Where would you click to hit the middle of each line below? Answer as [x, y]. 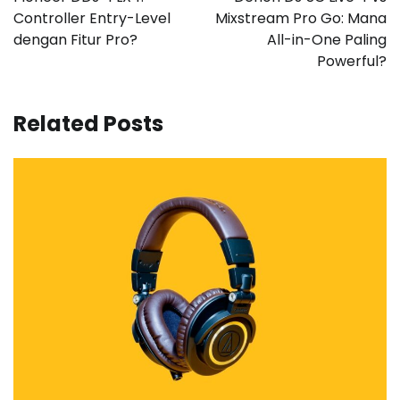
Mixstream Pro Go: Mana [301, 19]
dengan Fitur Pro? [75, 40]
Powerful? [352, 62]
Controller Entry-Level [92, 19]
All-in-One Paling [327, 40]
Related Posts [88, 124]
